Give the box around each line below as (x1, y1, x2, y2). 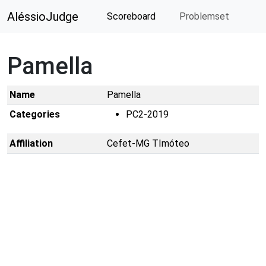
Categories (9, 109, 60, 120)
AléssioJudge (7, 9, 78, 24)
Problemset (177, 11, 229, 22)
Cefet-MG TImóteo (107, 138, 189, 149)
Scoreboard (104, 11, 156, 22)
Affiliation (9, 138, 53, 149)
